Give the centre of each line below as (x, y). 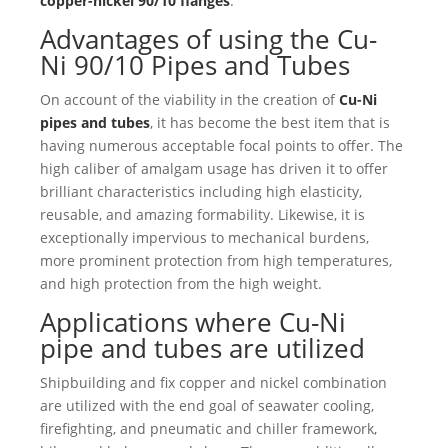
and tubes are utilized (233, 348)
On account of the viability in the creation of (189, 100)
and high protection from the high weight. (181, 284)
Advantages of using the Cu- (208, 39)
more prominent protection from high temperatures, (216, 261)
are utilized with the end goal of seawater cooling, (207, 406)
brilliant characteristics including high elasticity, (201, 192)
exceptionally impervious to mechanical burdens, (204, 238)
